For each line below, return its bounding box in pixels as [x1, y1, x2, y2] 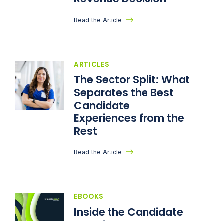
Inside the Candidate [74, 205, 183, 220]
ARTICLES [74, 60, 110, 70]
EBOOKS [74, 192, 104, 202]
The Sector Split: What [74, 73, 190, 87]
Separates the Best [74, 85, 174, 100]
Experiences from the [74, 111, 184, 126]
